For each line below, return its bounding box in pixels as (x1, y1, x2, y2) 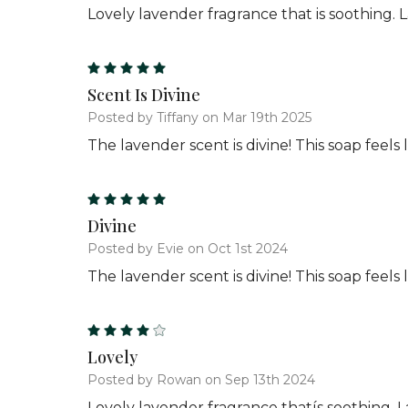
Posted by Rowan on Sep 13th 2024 (87, 371, 315, 388)
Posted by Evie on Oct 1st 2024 (87, 240, 288, 257)
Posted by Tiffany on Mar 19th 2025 (87, 108, 311, 126)
